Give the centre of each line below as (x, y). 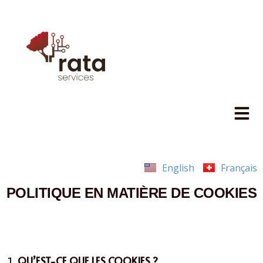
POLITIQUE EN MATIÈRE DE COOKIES (131, 193)
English (178, 168)
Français (239, 168)
